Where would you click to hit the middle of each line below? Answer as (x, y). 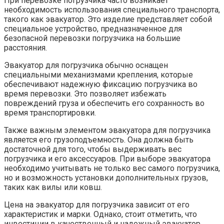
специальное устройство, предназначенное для (93, 28)
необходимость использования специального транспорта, (112, 9)
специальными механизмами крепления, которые (98, 74)
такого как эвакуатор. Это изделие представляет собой (108, 19)
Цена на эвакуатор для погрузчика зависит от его (97, 204)
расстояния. (25, 47)
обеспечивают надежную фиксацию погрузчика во (101, 84)
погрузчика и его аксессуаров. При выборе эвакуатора (107, 158)
